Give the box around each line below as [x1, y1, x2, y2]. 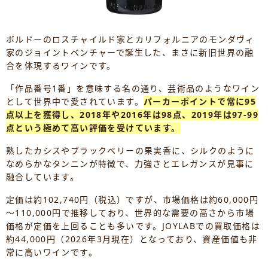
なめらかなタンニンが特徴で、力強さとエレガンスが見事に [6, 158, 254, 170]
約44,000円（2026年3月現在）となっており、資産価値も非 [6, 233, 258, 245]
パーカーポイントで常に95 [144, 96, 257, 108]
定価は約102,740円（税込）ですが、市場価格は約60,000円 [6, 194, 259, 206]
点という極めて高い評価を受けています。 [6, 122, 181, 134]
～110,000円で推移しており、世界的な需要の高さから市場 [6, 207, 254, 219]
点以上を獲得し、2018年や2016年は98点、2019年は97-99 [6, 109, 258, 121]
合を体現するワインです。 [6, 60, 116, 72]
